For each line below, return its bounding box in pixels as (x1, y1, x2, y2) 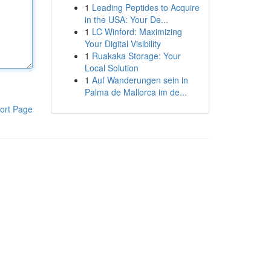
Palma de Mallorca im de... (84, 86, 187, 98)
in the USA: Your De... (84, 13, 168, 25)
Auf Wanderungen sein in (91, 74, 188, 86)
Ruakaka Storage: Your (91, 50, 181, 62)
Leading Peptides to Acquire (91, 1, 200, 13)
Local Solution (84, 62, 139, 74)
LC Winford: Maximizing (91, 25, 182, 38)
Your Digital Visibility (84, 38, 161, 50)
